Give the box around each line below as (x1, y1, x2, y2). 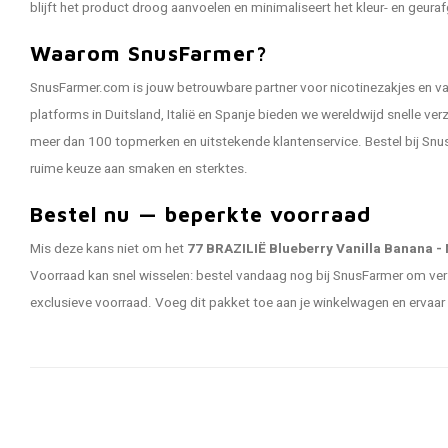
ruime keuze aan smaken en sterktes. (30, 159, 248, 179)
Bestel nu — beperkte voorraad (30, 202, 372, 226)
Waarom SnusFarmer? (30, 41, 268, 65)
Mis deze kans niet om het (30, 239, 187, 259)
